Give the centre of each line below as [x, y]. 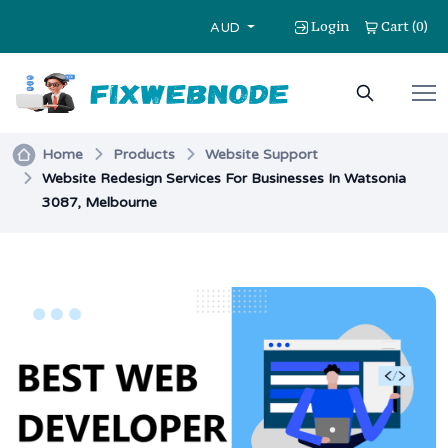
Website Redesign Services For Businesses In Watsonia [224, 178]
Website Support [261, 154]
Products [144, 154]
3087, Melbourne [99, 202]
